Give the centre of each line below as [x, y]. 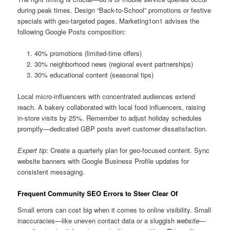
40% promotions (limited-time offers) [88, 53]
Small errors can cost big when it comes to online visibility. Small [114, 209]
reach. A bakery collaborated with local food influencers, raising [112, 107]
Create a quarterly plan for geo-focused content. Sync [129, 150]
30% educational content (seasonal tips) [94, 74]
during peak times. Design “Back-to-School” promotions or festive [114, 10]
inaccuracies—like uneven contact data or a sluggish [97, 220]
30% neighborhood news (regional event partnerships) [113, 64]
